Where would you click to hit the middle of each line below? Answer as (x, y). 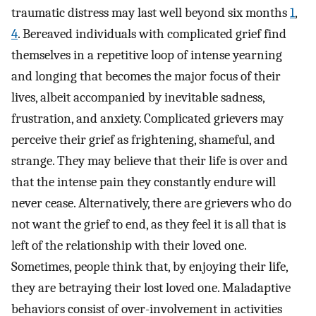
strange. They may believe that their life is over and (150, 161)
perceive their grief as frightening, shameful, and (143, 140)
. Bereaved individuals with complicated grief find (152, 34)
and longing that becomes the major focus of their (146, 77)
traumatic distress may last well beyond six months (151, 13)
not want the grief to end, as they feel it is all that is (148, 225)
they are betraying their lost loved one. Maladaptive (151, 288)
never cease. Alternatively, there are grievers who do (151, 203)
